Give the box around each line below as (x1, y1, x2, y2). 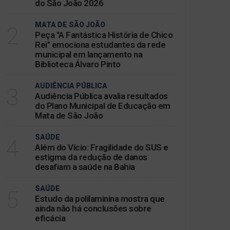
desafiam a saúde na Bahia (35, 162, 135, 172)
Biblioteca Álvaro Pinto (35, 59, 121, 69)
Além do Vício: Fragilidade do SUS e (35, 142, 168, 152)
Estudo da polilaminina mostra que (35, 194, 165, 204)
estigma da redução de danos (35, 152, 147, 162)
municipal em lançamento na (35, 49, 142, 60)
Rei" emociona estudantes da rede (35, 40, 165, 50)
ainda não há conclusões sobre (35, 203, 151, 214)
